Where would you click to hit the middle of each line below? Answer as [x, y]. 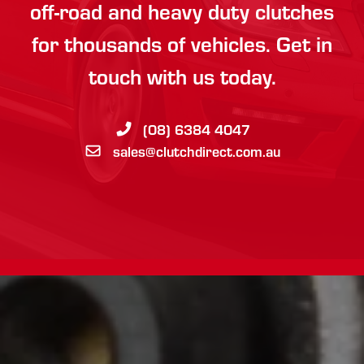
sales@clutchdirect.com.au [197, 151]
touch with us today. [182, 75]
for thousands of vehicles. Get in [182, 43]
